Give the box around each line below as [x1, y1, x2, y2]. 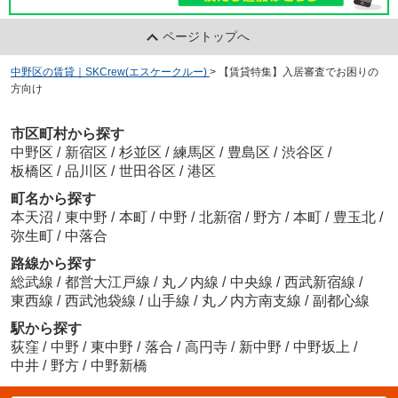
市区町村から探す [10, 126, 124, 142]
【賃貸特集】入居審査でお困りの [218, 65, 378, 78]
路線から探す [10, 256, 96, 272]
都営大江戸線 [64, 275, 154, 291]
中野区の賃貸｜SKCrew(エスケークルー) [10, 65, 207, 78]
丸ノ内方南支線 [201, 293, 305, 309]
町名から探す [10, 191, 96, 207]
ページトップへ [163, 28, 251, 44]
